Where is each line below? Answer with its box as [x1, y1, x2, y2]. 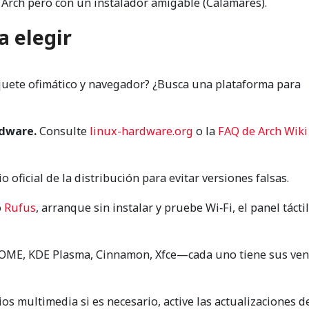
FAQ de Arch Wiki [218, 123, 308, 139]
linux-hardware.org [90, 123, 193, 139]
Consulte [37, 123, 90, 139]
